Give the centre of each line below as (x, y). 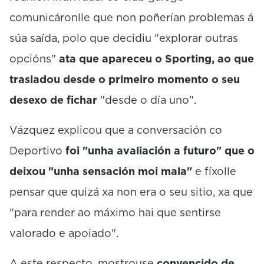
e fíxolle (216, 171)
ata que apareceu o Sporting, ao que (156, 58)
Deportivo (36, 150)
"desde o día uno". (148, 100)
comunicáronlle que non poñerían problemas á (131, 17)
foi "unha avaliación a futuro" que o (159, 150)
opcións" (34, 58)
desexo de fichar (55, 100)
